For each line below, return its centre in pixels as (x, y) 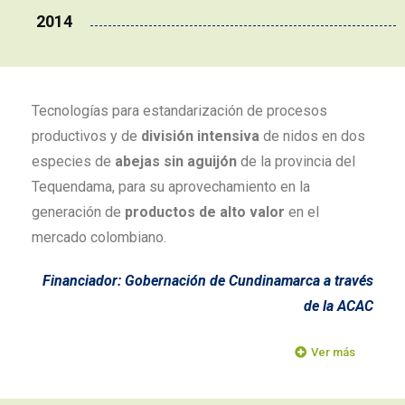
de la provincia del (296, 161)
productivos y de (86, 136)
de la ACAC (339, 306)
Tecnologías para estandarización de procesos (179, 111)
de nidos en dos (312, 136)
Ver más (333, 352)
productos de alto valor (205, 212)
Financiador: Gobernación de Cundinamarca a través (208, 281)
